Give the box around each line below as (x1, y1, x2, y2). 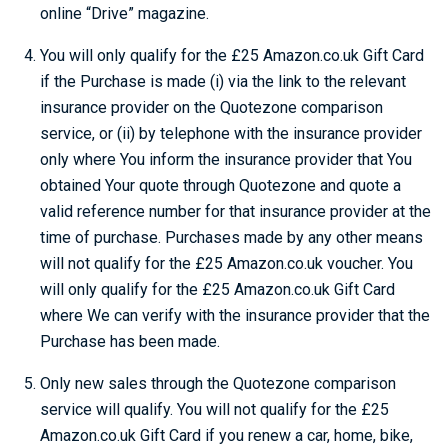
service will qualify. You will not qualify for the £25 (40, 400, 389, 419)
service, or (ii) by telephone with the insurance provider (40, 124, 422, 143)
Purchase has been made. (40, 332, 220, 351)
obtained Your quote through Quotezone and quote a (40, 176, 401, 195)
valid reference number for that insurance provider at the (40, 202, 431, 221)
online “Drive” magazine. (40, 4, 209, 23)
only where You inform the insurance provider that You (40, 150, 412, 169)
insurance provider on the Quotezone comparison (40, 98, 383, 117)
